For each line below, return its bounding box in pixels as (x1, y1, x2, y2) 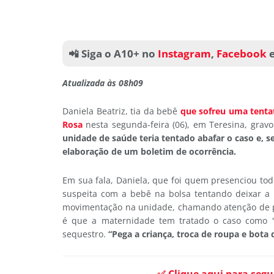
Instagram (155, 46, 211, 61)
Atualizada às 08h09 (62, 76, 143, 89)
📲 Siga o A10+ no (68, 46, 155, 61)
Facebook (217, 46, 267, 61)
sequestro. (62, 228, 108, 240)
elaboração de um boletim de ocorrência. (62, 146, 236, 158)
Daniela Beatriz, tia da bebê (62, 105, 180, 117)
